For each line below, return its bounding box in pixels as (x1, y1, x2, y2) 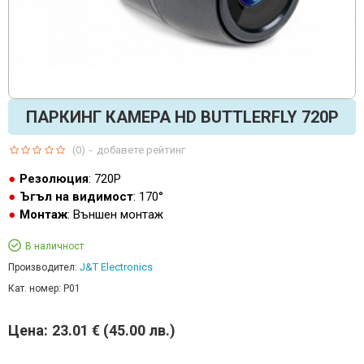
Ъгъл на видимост (19, 189, 133, 204)
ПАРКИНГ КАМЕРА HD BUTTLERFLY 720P (25, 107, 339, 127)
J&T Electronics (80, 261, 153, 273)
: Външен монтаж (67, 207, 163, 222)
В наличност (25, 240, 84, 252)
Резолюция (19, 171, 89, 186)
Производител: (8, 262, 77, 273)
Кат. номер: (8, 283, 61, 294)
